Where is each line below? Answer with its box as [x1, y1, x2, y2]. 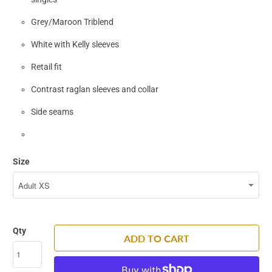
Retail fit [31, 62, 63, 72]
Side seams [31, 107, 74, 117]
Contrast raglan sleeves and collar [31, 84, 159, 95]
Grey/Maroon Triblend [31, 17, 114, 27]
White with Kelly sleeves [31, 39, 120, 50]
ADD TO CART [124, 232, 189, 244]
